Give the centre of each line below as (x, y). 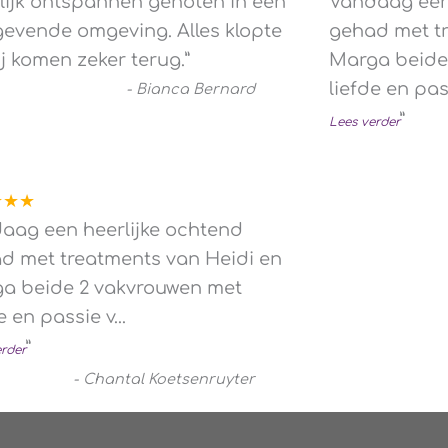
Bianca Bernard (196, 88)
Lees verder (364, 121)
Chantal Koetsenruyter (169, 378)
